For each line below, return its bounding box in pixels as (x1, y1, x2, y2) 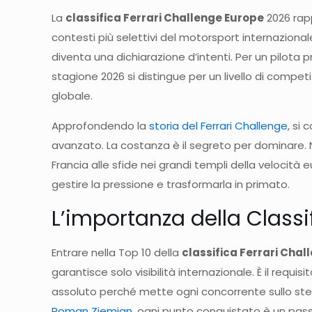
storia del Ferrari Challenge (149, 118, 288, 134)
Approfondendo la (52, 118, 150, 134)
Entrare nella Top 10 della (52, 245, 182, 260)
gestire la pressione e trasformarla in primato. (52, 177, 290, 192)
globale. (52, 88, 93, 104)
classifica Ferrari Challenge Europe (65, 10, 265, 26)
